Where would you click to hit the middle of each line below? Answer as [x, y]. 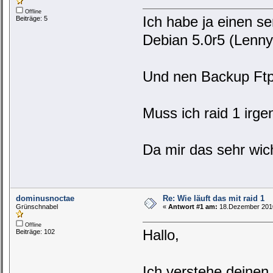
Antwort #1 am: [193, 207]
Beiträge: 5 [32, 19]
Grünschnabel [37, 207]
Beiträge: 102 [36, 232]
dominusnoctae [45, 199]
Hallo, [161, 235]
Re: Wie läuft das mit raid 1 [213, 199]
